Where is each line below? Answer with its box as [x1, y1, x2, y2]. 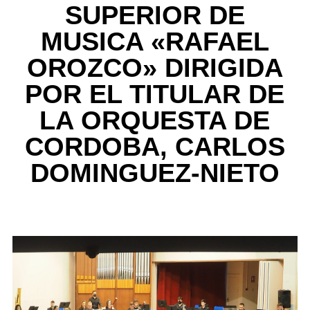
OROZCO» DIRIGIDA [26, 53, 283, 83]
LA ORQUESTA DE [39, 106, 271, 136]
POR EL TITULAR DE [25, 80, 285, 109]
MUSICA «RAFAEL [40, 27, 269, 57]
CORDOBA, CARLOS [24, 132, 285, 162]
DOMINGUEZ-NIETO [30, 158, 280, 188]
